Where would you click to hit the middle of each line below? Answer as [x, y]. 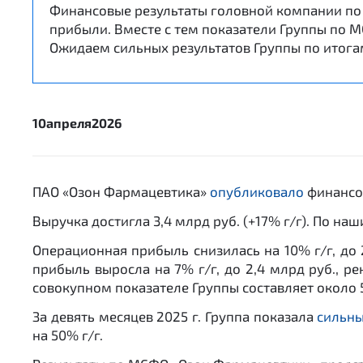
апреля [69, 123]
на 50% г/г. [69, 335]
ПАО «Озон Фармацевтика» [121, 191]
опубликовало [257, 191]
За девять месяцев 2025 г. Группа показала [175, 316]
